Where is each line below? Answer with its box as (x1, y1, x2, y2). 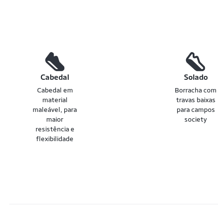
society (184, 115, 207, 123)
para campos (176, 106, 215, 113)
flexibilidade (36, 135, 74, 143)
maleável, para (33, 106, 77, 113)
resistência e (35, 125, 74, 133)
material (42, 96, 68, 104)
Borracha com (175, 86, 217, 94)
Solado (183, 73, 208, 82)
